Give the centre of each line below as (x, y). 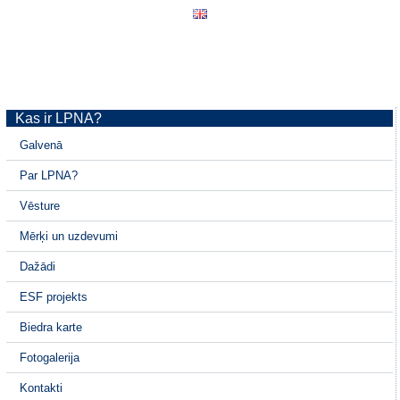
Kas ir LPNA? (59, 118)
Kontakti (42, 388)
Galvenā (42, 145)
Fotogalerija (50, 358)
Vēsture (40, 206)
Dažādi (38, 267)
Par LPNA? (49, 175)
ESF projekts (54, 297)
